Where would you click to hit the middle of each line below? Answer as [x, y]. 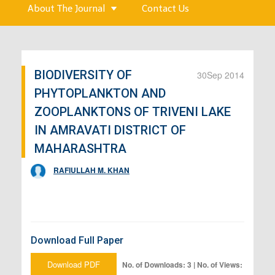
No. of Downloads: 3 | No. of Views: [182, 264]
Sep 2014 [226, 75]
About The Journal [66, 8]
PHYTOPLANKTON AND [100, 93]
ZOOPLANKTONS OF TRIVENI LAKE [133, 111]
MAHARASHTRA [80, 148]
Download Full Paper [77, 240]
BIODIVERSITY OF [83, 75]
